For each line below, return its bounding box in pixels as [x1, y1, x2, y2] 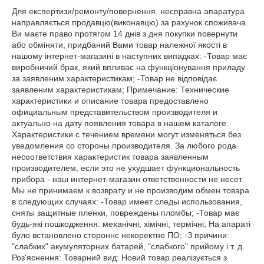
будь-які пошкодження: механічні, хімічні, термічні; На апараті [12, 219, 250, 229]
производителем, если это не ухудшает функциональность [12, 163, 240, 173]
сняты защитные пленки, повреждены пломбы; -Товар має [12, 208, 239, 217]
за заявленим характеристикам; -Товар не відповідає [12, 74, 217, 83]
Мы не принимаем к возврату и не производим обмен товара [12, 186, 249, 195]
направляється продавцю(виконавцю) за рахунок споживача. [12, 18, 248, 27]
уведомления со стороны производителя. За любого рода [12, 141, 236, 150]
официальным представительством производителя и [12, 107, 217, 117]
